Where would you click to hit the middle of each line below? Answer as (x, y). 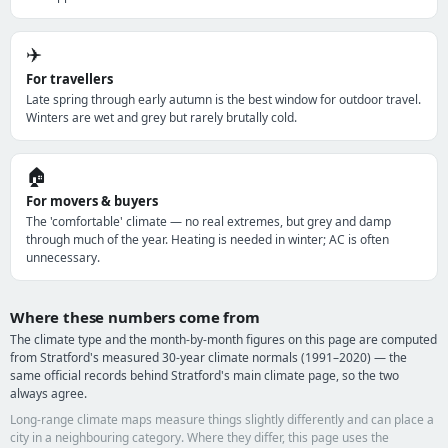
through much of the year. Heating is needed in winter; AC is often (207, 239)
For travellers (69, 79)
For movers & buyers (92, 201)
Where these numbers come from (135, 317)
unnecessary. (63, 257)
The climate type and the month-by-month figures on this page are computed (223, 339)
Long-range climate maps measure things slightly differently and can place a (222, 419)
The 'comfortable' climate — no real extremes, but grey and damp (208, 221)
